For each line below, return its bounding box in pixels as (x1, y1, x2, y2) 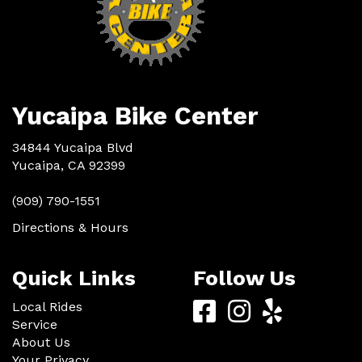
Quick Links (12, 266, 136, 290)
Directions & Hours (12, 220, 128, 235)
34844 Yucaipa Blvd (12, 140, 133, 155)
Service (12, 317, 57, 332)
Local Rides (12, 299, 82, 314)
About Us (12, 335, 70, 350)
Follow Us (193, 266, 296, 290)
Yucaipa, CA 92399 (12, 158, 125, 173)
